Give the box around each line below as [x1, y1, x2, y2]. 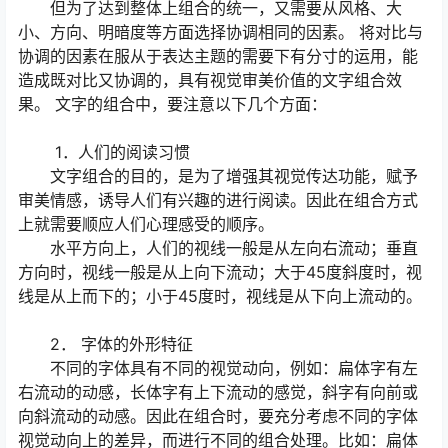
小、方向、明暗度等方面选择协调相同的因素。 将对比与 [18, 22, 423, 43]
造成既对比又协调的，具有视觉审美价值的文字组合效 [18, 70, 402, 91]
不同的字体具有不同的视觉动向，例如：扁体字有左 [18, 358, 418, 379]
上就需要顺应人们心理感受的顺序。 [18, 214, 274, 235]
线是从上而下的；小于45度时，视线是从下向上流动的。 [18, 286, 422, 307]
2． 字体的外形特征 [18, 334, 193, 355]
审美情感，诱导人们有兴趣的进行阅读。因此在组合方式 [18, 190, 418, 211]
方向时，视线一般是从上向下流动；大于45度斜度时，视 [18, 262, 422, 283]
